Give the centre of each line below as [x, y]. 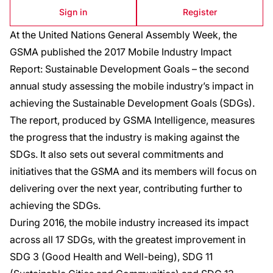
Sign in [73, 12]
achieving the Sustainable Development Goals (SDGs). [132, 103]
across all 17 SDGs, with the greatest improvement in [128, 239]
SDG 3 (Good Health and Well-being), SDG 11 [111, 257]
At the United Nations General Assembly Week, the [123, 35]
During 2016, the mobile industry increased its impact [129, 222]
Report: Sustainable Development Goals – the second [129, 69]
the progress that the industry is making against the [125, 137]
